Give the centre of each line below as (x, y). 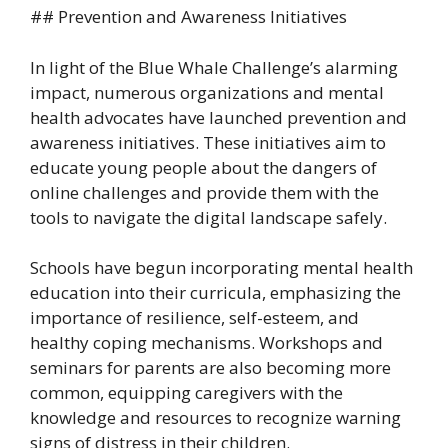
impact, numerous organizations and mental (207, 92)
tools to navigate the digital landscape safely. (208, 217)
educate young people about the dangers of (203, 167)
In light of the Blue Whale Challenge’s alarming (214, 67)
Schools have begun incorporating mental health (221, 268)
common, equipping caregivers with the (186, 393)
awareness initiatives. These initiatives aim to (208, 142)
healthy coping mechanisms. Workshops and (206, 343)
